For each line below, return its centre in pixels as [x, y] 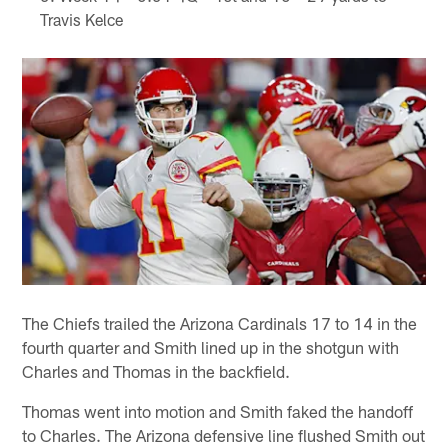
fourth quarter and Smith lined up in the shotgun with [211, 347]
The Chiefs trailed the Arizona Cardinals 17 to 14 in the [220, 323]
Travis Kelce [81, 19]
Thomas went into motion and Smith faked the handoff [218, 411]
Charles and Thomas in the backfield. [156, 371]
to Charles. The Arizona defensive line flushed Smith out [224, 435]
